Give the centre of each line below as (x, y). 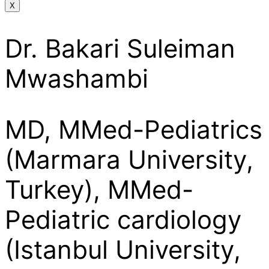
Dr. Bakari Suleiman (120, 48)
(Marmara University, (129, 159)
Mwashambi (77, 78)
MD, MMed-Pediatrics (134, 129)
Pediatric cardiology (123, 219)
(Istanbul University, (123, 249)
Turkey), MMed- (99, 189)
